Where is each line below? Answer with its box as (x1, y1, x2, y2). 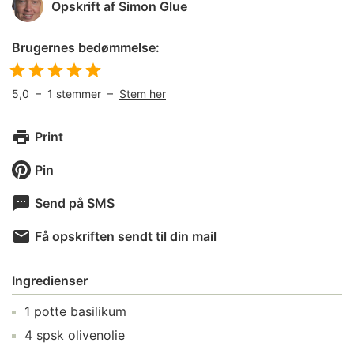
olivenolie (68, 327, 125, 343)
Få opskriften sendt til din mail (35, 228, 217, 244)
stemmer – (56, 87, 119, 100)
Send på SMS (35, 195, 115, 211)
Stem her (119, 87, 166, 100)
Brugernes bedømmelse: (12, 40, 160, 55)
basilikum (70, 303, 126, 319)
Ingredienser (12, 273, 88, 288)
